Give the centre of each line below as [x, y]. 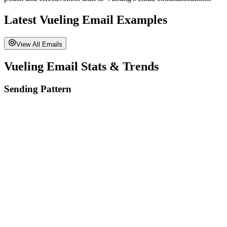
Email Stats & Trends [101, 66]
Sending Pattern [38, 89]
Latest [22, 20]
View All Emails [39, 44]
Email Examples [123, 20]
